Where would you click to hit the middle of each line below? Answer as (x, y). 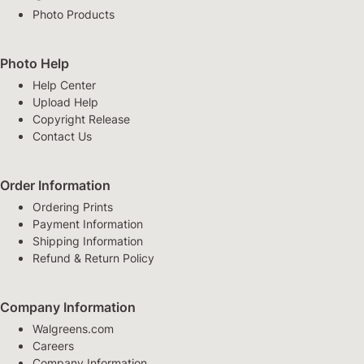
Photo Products (74, 15)
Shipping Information (88, 241)
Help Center (64, 85)
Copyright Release (81, 119)
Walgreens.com (73, 329)
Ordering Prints (73, 207)
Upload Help (65, 102)
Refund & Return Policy (93, 258)
